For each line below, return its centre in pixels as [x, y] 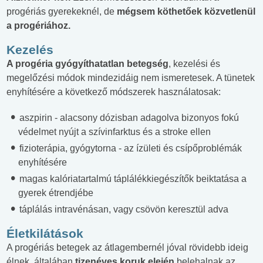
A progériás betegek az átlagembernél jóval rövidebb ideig [127, 248]
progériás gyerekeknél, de [60, 12]
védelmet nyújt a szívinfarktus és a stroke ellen [114, 132]
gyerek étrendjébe [56, 193]
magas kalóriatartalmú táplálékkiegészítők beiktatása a [132, 179]
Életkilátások [45, 234]
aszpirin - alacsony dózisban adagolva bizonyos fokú [128, 118]
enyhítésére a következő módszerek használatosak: [114, 92]
